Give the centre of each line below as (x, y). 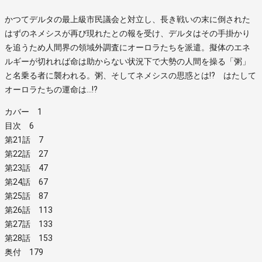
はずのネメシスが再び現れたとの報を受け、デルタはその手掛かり (127, 33)
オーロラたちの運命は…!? (51, 89)
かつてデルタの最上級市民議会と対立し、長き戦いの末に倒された (127, 19)
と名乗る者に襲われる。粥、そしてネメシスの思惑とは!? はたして (130, 75)
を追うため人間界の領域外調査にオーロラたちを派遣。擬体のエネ (127, 47)
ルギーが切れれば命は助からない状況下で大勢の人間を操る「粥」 (127, 61)
